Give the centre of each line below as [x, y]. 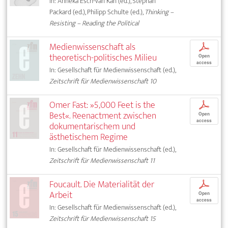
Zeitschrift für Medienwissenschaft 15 [103, 219]
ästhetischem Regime [89, 137]
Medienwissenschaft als [93, 47]
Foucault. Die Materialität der [102, 185]
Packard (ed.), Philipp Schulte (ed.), [97, 12]
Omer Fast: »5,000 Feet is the [103, 105]
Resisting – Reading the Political [94, 23]
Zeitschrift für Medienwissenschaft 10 [103, 81]
